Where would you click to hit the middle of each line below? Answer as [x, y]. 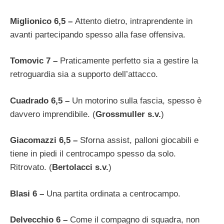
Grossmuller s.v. [128, 114]
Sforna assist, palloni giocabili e [139, 140]
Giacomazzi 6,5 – [45, 140]
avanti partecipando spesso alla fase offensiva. [98, 34]
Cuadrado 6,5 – [41, 100]
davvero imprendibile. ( [53, 114]
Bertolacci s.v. [80, 167]
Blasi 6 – [28, 193]
